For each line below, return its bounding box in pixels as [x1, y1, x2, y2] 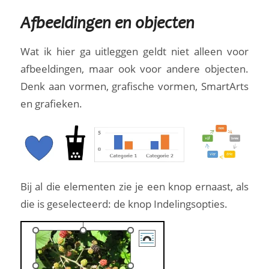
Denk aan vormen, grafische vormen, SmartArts [20, 79, 249, 94]
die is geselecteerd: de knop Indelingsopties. [20, 196, 228, 211]
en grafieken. [20, 97, 82, 111]
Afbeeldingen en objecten [20, 16, 195, 34]
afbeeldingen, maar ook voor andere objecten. [20, 62, 249, 76]
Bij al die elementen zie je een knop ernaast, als [20, 179, 249, 193]
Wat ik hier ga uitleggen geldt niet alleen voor [20, 44, 249, 59]
